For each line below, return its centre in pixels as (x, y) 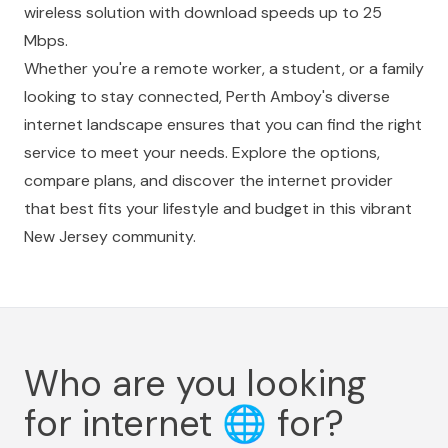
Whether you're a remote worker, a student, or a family (224, 68)
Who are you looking (195, 383)
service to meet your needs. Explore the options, (202, 152)
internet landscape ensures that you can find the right (223, 124)
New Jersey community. (110, 236)
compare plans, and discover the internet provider (208, 180)
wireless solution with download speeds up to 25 (203, 12)
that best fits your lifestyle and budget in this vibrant (218, 208)
